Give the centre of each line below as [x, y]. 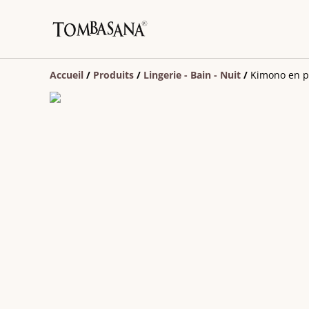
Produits [113, 75]
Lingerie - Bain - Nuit [192, 75]
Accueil [67, 75]
